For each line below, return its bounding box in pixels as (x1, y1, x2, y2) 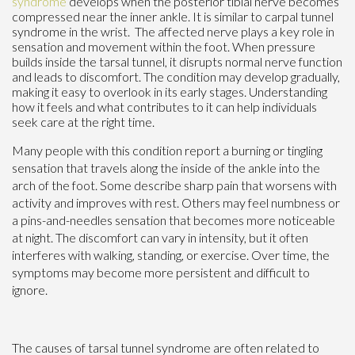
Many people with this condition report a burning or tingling (12, 142, 323, 158)
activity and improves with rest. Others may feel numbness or (12, 194, 340, 210)
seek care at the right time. (12, 113, 155, 129)
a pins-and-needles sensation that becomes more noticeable (12, 212, 335, 227)
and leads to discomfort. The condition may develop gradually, (12, 68, 340, 84)
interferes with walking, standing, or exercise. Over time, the (12, 246, 330, 262)
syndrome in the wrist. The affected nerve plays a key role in (12, 23, 334, 39)
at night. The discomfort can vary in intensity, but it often (12, 229, 308, 245)
